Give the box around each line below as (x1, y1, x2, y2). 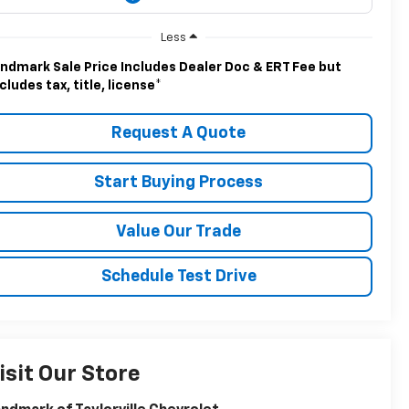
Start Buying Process (94, 173, 263, 191)
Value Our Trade (116, 223, 241, 240)
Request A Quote (111, 124, 246, 142)
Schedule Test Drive (100, 267, 257, 285)
